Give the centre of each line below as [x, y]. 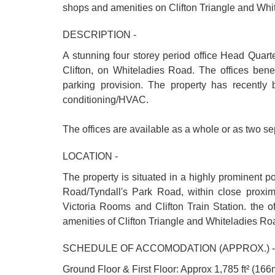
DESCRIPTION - [99, 35]
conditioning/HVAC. [106, 100]
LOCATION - [90, 156]
